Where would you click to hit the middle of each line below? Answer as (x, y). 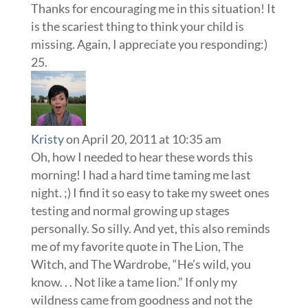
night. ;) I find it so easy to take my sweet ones (150, 193)
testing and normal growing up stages (130, 211)
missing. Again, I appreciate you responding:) (149, 44)
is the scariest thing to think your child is (137, 26)
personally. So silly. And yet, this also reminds (150, 229)
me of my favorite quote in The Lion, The (137, 246)
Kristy (47, 139)
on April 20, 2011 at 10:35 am (143, 139)
